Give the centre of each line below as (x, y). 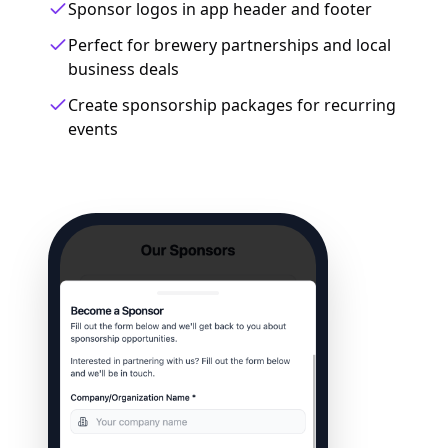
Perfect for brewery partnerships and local (229, 45)
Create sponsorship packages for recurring (232, 105)
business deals (123, 69)
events (93, 129)
